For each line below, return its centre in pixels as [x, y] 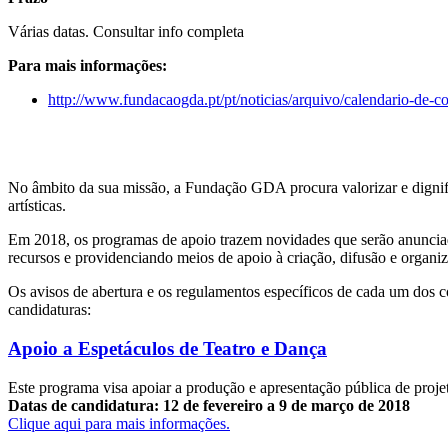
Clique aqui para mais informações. [119, 423]
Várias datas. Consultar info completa [126, 31]
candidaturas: [49, 310]
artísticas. [37, 206]
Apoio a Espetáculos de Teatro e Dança [167, 348]
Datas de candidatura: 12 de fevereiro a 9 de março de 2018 [209, 405]
